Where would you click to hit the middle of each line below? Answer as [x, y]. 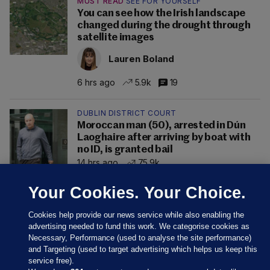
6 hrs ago [96, 82]
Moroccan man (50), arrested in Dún [162, 126]
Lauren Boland [141, 58]
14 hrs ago [98, 163]
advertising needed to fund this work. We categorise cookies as [139, 226]
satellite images [116, 38]
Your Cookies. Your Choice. [137, 193]
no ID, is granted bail [125, 150]
